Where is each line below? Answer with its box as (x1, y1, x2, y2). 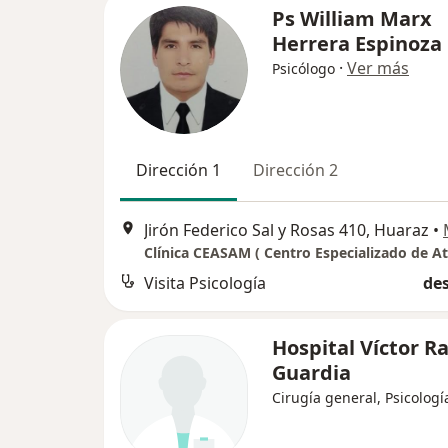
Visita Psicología (144, 271, 266, 294)
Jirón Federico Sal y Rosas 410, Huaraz (144, 218, 429, 241)
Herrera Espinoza (272, 30, 442, 58)
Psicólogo (272, 59, 335, 79)
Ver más (347, 57, 409, 80)
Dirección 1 (136, 159, 221, 182)
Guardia (272, 358, 351, 386)
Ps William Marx (272, 5, 432, 33)
